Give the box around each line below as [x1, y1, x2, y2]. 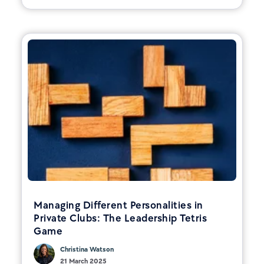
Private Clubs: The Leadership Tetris [34, 211, 207, 225]
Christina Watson [60, 245, 114, 253]
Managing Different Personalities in [34, 198, 203, 212]
